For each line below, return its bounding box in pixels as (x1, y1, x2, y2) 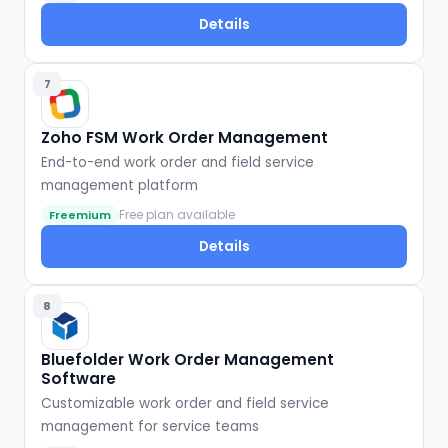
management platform (41, 176, 198, 196)
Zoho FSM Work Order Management (41, 127, 328, 149)
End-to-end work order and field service (41, 153, 314, 173)
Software (41, 368, 116, 390)
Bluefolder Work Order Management (41, 349, 334, 371)
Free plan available (119, 206, 235, 224)
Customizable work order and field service (41, 394, 329, 414)
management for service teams (41, 417, 259, 437)
